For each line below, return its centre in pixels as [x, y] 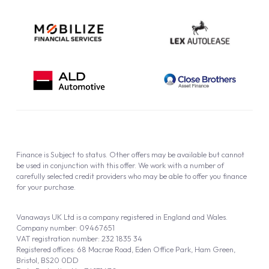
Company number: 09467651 [65, 228]
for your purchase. [46, 187]
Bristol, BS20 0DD [47, 260]
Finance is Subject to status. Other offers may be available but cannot [130, 155]
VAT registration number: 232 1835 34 [79, 239]
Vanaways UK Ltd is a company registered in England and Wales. [122, 217]
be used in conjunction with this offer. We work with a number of [120, 165]
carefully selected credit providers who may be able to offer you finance [131, 176]
